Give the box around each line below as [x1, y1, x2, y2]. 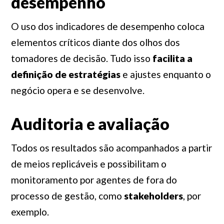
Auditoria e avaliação [10, 114, 169, 133]
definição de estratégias [10, 68, 120, 80]
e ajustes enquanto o [120, 68, 211, 80]
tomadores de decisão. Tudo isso [10, 52, 152, 64]
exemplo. [10, 206, 49, 217]
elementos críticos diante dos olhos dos [10, 36, 180, 48]
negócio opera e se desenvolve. [10, 84, 144, 96]
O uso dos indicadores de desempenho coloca [10, 20, 204, 32]
